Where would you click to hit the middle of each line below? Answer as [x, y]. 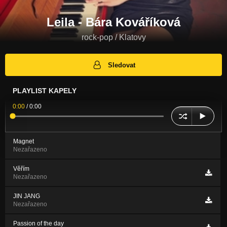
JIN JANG [27, 196]
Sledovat [122, 65]
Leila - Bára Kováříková [113, 22]
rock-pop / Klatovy [113, 37]
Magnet [24, 142]
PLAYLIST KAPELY [45, 91]
